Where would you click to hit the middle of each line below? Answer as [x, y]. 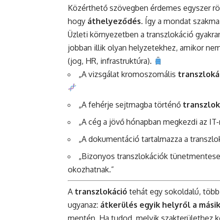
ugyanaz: [84, 205]
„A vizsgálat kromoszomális [128, 74]
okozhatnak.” [91, 170]
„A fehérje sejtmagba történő [131, 105]
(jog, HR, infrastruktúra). [111, 61]
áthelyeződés [114, 21]
